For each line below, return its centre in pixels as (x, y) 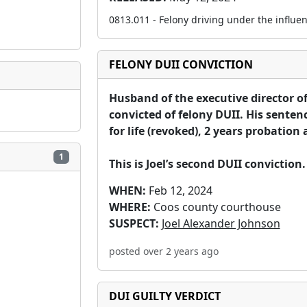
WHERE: (130, 207)
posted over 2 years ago (163, 251)
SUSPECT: (134, 223)
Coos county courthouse (216, 207)
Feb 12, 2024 (179, 191)
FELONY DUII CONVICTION (181, 64)
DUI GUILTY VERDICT (164, 296)
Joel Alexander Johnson (221, 223)
